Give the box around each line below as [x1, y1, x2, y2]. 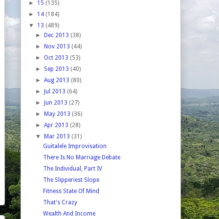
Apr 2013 [44, 121, 70, 129]
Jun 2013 [44, 99, 69, 106]
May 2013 [44, 110, 72, 117]
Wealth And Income [43, 210, 95, 217]
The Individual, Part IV [43, 165, 102, 172]
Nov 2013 [44, 43, 72, 50]
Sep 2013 [44, 65, 71, 72]
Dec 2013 [44, 31, 71, 39]
